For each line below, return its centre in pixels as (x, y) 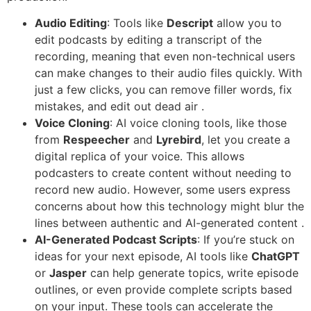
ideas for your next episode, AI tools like (143, 257)
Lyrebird (179, 140)
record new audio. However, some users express (162, 190)
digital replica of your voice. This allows (140, 157)
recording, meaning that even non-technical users (165, 57)
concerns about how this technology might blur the (169, 207)
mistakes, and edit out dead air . (119, 107)
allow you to (247, 23)
